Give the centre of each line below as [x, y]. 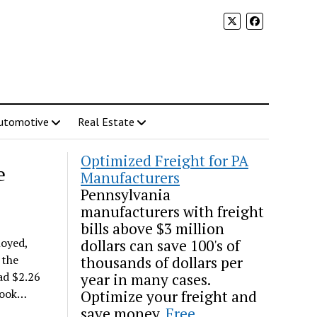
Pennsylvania [126, 195]
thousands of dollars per [162, 263]
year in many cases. [146, 279]
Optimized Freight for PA [165, 161]
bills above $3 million [153, 229]
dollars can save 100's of [161, 246]
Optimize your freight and [169, 296]
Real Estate [106, 122]
